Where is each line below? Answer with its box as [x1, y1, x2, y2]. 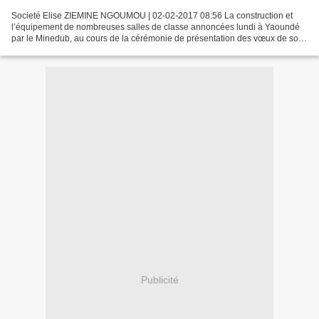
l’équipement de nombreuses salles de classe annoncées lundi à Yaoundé [11, 21, 300, 32]
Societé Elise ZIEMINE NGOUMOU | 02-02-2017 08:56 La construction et [11, 10, 293, 21]
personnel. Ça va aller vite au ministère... [11, 44, 169, 55]
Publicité [140, 274, 179, 286]
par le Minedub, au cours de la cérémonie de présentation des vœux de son [11, 33, 303, 43]
